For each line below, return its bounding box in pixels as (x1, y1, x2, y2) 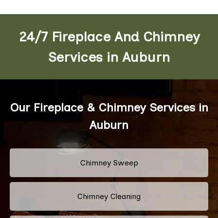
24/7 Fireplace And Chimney (18, 28, 200, 45)
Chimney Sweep (80, 158, 138, 167)
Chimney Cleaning (77, 191, 141, 201)
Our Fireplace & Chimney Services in (10, 100, 208, 114)
